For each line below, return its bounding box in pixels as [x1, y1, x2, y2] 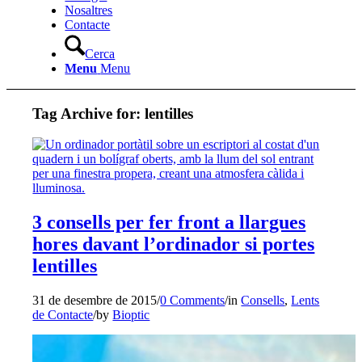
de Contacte [32, 308, 94, 322]
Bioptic [112, 308, 150, 322]
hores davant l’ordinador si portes [32, 234, 315, 255]
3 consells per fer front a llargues [32, 212, 306, 234]
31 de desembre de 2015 [32, 293, 158, 308]
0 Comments [160, 293, 225, 308]
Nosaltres [65, 3, 113, 17]
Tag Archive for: [32, 104, 145, 122]
